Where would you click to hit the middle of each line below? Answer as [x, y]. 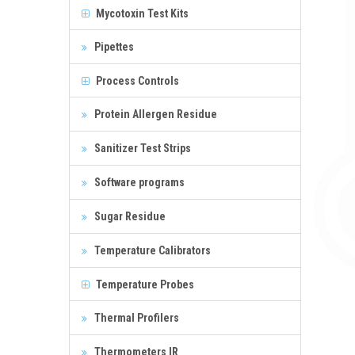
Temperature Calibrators [151, 250]
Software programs [138, 182]
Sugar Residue [129, 216]
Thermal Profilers [136, 317]
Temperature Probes [144, 284]
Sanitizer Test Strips [141, 148]
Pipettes [113, 46]
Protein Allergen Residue [155, 114]
